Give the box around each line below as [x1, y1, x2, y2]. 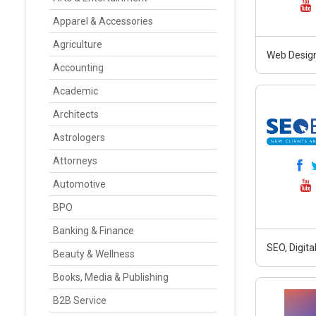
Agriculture [53, 39, 102, 50]
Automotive [53, 178, 106, 190]
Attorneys [53, 155, 97, 166]
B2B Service [53, 295, 107, 306]
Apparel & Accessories [53, 16, 153, 27]
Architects [53, 109, 99, 120]
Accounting [53, 62, 104, 73]
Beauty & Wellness [53, 248, 135, 260]
